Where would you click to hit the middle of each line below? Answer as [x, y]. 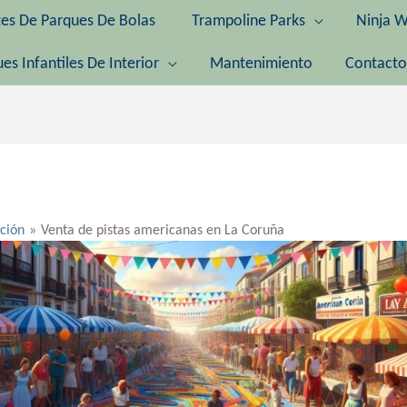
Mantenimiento [261, 64]
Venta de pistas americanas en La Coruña [162, 231]
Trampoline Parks [248, 21]
